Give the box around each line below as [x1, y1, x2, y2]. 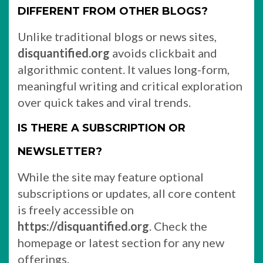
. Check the [149, 219, 207, 233]
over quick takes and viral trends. [18, 95, 191, 109]
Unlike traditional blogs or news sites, [18, 29, 217, 43]
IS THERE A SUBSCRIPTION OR [18, 122, 186, 134]
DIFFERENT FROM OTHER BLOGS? [18, 5, 208, 18]
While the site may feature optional [18, 170, 204, 184]
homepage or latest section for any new [18, 235, 224, 249]
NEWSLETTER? [18, 145, 102, 158]
